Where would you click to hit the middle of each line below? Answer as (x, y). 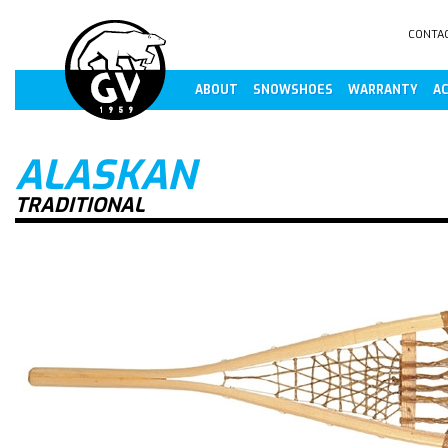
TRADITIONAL (80, 205)
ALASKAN (105, 175)
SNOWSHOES (293, 90)
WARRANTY (383, 90)
